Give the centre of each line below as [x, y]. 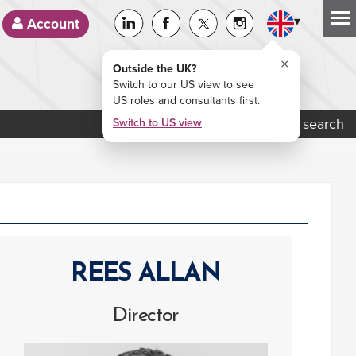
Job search [308, 124]
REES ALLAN [146, 274]
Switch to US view [157, 123]
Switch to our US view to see [184, 85]
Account [51, 24]
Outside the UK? [155, 69]
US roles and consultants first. [186, 101]
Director [146, 316]
